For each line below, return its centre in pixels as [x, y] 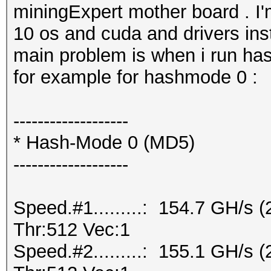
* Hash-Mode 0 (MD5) [104, 142]
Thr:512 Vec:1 [72, 230]
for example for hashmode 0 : [135, 77]
